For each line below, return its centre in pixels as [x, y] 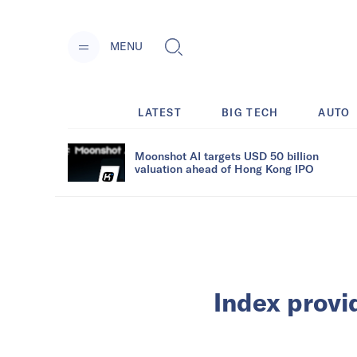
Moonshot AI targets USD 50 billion [227, 155]
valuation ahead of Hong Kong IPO [224, 168]
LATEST [160, 112]
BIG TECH [250, 112]
